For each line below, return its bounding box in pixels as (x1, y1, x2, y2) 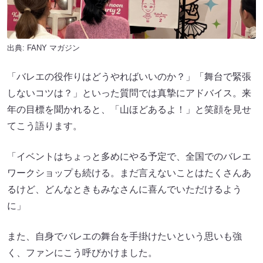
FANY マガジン (27, 43, 80, 53)
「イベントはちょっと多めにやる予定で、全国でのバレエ (7, 151, 251, 162)
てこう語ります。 (7, 121, 82, 131)
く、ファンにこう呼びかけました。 (7, 248, 157, 258)
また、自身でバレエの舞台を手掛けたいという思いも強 (7, 231, 242, 242)
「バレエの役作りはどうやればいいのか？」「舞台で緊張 (7, 72, 251, 82)
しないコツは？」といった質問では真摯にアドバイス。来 (7, 88, 251, 99)
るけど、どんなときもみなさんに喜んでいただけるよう (7, 184, 242, 195)
